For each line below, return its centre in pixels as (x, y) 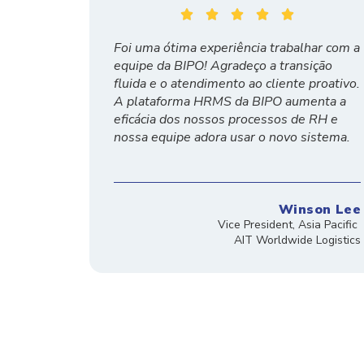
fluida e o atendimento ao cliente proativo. (236, 84)
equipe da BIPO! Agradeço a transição (223, 66)
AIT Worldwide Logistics (297, 240)
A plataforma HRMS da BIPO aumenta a (230, 102)
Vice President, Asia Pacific (289, 225)
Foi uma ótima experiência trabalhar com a (236, 48)
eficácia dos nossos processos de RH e (225, 120)
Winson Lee (320, 210)
